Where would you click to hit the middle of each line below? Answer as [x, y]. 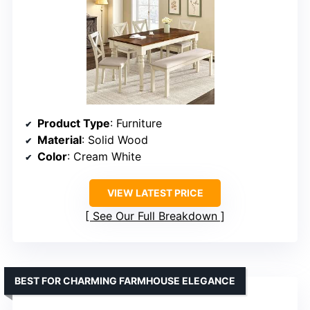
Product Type [74, 123]
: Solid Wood [115, 139]
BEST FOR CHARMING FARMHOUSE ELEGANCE [125, 280]
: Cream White [104, 156]
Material [60, 139]
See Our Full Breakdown [155, 216]
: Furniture [136, 123]
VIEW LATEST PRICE [155, 192]
